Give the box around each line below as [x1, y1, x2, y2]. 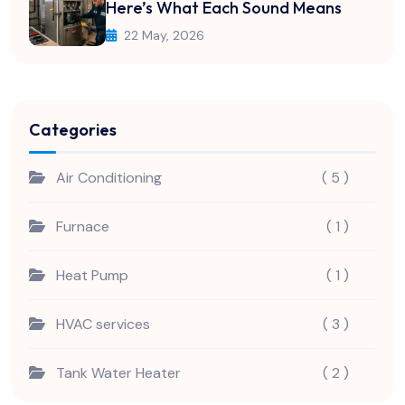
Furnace [56, 217, 109, 236]
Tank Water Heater [56, 363, 181, 382]
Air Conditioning [56, 168, 162, 187]
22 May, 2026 [124, 26, 204, 43]
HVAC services [56, 315, 150, 334]
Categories [29, 119, 117, 140]
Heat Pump [56, 266, 128, 285]
